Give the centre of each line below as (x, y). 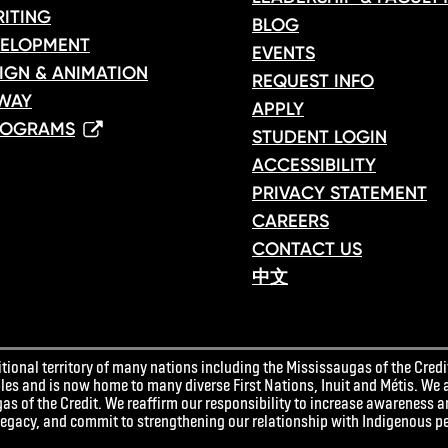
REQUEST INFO (313, 81)
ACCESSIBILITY (314, 165)
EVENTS (283, 53)
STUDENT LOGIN (319, 137)
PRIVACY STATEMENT (339, 193)
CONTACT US (307, 249)
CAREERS (290, 221)
